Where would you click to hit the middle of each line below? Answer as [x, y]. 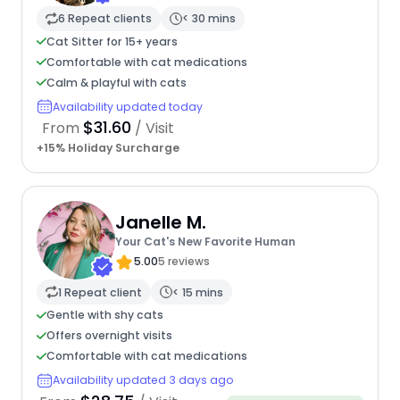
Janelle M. [160, 222]
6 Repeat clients [104, 19]
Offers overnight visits [109, 336]
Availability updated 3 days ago [143, 380]
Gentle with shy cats [104, 315]
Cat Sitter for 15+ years [112, 41]
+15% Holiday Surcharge [108, 148]
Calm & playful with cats [116, 82]
